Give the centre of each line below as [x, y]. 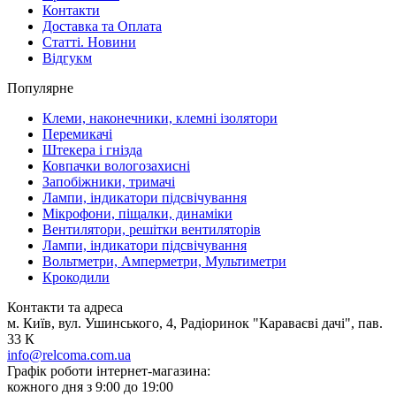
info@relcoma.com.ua [69, 355]
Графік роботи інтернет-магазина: [109, 371]
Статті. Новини [89, 42]
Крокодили [76, 278]
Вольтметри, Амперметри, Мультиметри [164, 262]
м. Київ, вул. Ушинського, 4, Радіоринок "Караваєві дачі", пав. [195, 324]
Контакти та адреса [65, 308]
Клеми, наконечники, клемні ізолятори [160, 118]
